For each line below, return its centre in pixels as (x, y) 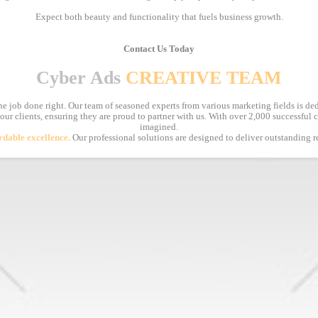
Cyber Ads (78, 77)
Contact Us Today (159, 49)
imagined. (159, 127)
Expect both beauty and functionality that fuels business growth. (159, 17)
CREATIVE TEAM (204, 77)
